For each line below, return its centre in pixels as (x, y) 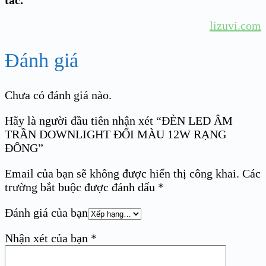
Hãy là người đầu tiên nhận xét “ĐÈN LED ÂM (119, 121)
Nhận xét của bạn (48, 238)
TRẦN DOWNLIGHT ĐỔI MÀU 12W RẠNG (115, 134)
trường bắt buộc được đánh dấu (81, 187)
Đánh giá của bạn (46, 213)
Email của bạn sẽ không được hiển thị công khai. (122, 174)
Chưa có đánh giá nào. (58, 95)
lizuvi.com (235, 25)
